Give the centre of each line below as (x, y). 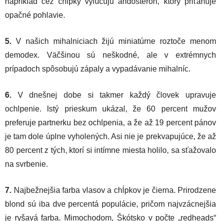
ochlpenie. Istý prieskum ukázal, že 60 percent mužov (110, 109)
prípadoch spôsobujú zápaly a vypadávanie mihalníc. (98, 69)
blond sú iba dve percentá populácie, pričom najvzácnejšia (110, 204)
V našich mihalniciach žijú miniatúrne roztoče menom (116, 41)
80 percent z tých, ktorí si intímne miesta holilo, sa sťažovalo (110, 150)
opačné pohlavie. (35, 15)
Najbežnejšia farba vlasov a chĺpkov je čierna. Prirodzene (115, 190)
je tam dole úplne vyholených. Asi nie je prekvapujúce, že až (110, 136)
